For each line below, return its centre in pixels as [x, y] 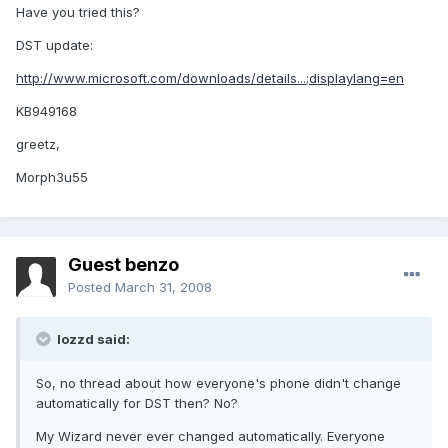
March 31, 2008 [163, 287]
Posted [91, 287]
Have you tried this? [78, 12]
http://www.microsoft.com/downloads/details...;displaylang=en [210, 78]
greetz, [38, 144]
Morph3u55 [52, 177]
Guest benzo [123, 265]
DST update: [54, 45]
